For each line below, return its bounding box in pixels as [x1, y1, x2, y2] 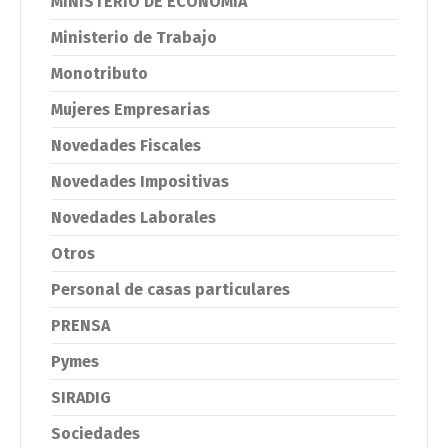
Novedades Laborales [51, 207, 216, 227]
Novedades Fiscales [51, 135, 201, 155]
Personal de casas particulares [51, 279, 290, 299]
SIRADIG [51, 387, 111, 407]
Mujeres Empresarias [51, 99, 210, 119]
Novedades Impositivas [51, 171, 229, 191]
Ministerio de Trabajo [51, 27, 217, 47]
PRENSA [51, 315, 110, 335]
